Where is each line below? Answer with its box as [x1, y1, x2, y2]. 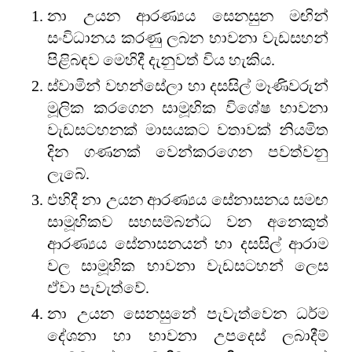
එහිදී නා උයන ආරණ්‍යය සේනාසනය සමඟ [47, 190, 328, 208]
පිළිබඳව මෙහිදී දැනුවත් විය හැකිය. [47, 50, 275, 68]
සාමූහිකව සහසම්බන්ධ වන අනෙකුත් [47, 212, 328, 230]
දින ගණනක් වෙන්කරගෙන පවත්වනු [47, 142, 328, 160]
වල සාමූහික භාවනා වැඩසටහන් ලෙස [47, 256, 328, 274]
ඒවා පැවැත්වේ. [47, 278, 149, 296]
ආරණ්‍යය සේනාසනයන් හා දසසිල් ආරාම [47, 234, 328, 252]
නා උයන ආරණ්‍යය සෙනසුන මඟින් [47, 6, 328, 24]
